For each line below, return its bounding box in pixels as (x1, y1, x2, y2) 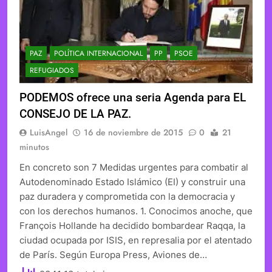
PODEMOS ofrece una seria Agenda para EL (19, 90, 246, 105)
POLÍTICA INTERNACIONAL (54, 48, 143, 59)
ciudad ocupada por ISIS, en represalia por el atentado (19, 234, 252, 246)
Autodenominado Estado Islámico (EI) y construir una (19, 176, 245, 188)
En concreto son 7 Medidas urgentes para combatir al (19, 161, 248, 174)
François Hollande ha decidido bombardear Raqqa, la (19, 220, 245, 232)
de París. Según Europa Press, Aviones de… (19, 249, 207, 261)
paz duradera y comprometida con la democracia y (19, 191, 235, 203)
